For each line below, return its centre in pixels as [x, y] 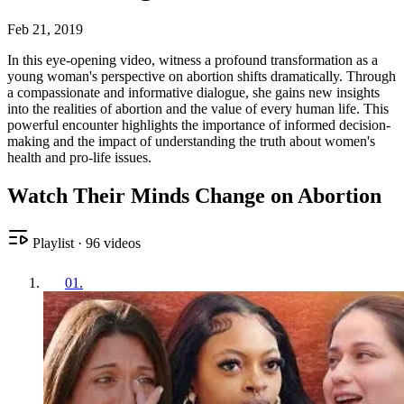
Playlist [51, 243]
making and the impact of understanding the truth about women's [191, 141]
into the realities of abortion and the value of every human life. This [198, 108]
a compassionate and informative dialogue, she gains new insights [193, 92]
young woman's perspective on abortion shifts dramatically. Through [202, 76]
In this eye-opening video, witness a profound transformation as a [193, 60]
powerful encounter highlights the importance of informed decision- [199, 124]
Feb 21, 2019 [45, 29]
